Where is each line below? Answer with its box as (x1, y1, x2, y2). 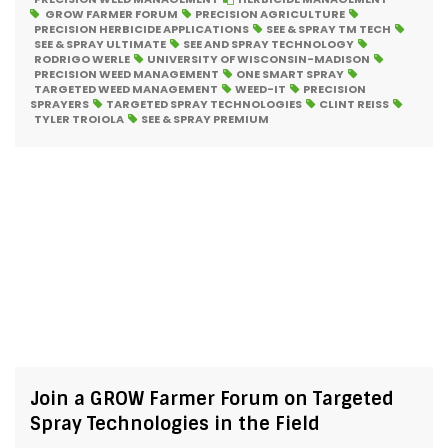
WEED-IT (235, 81, 286, 97)
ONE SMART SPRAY (236, 66, 344, 82)
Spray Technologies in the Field (30, 412, 320, 436)
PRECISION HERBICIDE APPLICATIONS (34, 21, 249, 37)
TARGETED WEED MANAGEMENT (34, 81, 218, 97)
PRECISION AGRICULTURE (195, 6, 345, 22)
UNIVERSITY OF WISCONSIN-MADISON (147, 51, 370, 67)
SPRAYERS (30, 96, 89, 112)
